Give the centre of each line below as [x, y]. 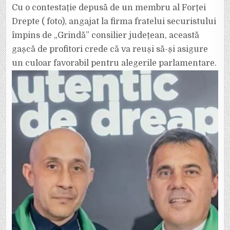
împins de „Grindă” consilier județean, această [106, 35]
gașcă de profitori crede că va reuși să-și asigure [110, 49]
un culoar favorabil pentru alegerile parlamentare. [114, 63]
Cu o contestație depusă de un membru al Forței [109, 8]
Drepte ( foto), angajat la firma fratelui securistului [114, 22]
